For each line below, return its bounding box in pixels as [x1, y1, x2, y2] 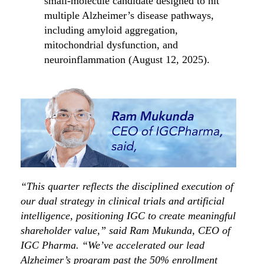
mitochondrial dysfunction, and [44, 39, 178, 51]
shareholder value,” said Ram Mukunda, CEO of [21, 225, 230, 237]
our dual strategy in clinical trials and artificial [21, 195, 225, 207]
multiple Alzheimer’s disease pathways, [44, 9, 214, 22]
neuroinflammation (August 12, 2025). [44, 54, 210, 66]
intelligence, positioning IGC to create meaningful [21, 210, 236, 222]
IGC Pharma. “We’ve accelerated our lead [21, 239, 204, 252]
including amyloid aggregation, [44, 24, 178, 37]
